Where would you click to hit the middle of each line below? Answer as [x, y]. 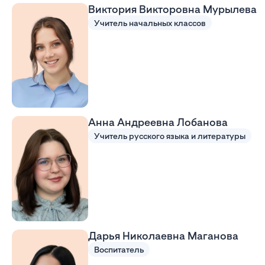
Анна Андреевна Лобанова [158, 122]
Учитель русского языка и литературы [169, 136]
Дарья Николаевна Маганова [163, 235]
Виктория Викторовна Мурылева [172, 9]
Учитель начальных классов [150, 22]
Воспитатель [119, 249]
